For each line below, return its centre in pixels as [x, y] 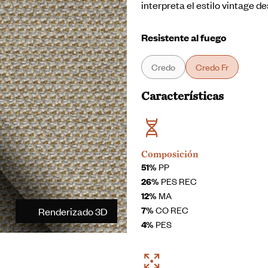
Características [182, 96]
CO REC [171, 210]
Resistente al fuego [184, 37]
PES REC [178, 181]
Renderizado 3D [73, 211]
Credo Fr [212, 67]
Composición [170, 154]
